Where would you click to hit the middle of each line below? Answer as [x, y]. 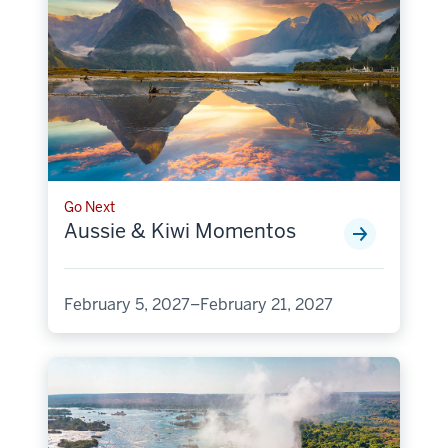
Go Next [89, 206]
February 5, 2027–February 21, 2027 [198, 304]
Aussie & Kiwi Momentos [180, 230]
